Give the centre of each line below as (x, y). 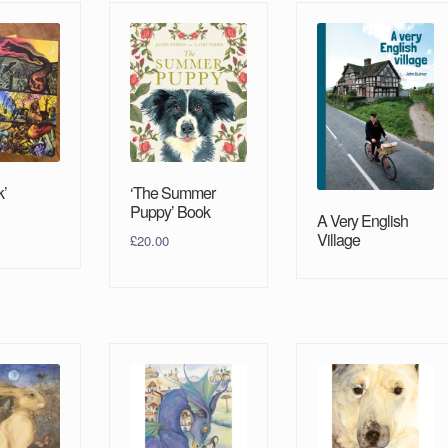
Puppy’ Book (169, 211)
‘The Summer (172, 192)
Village (338, 239)
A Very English (362, 220)
